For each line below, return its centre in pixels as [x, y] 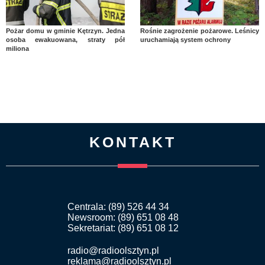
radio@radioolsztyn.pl [113, 250]
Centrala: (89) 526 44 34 [118, 206]
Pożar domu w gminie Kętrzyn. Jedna [66, 30]
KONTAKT [132, 142]
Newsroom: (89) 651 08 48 [123, 217]
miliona [17, 48]
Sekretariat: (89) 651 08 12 [123, 228]
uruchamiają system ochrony [185, 39]
